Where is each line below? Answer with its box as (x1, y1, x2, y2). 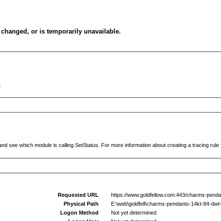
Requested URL (58, 192, 99, 198)
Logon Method (60, 210, 99, 216)
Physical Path (64, 201, 99, 207)
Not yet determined (106, 210, 156, 216)
